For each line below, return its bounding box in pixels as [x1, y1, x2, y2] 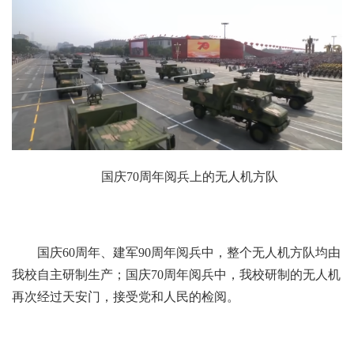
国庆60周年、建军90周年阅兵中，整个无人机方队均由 [37, 246, 341, 260]
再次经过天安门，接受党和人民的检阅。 [12, 290, 239, 304]
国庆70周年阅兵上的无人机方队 [101, 170, 278, 184]
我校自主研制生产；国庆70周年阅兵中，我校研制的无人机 [12, 268, 341, 282]
